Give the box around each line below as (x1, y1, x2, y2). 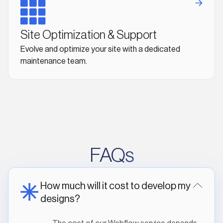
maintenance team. (20, 57, 87, 65)
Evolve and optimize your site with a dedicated (20, 45, 180, 53)
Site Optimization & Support (20, 29, 157, 41)
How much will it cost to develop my (40, 181, 191, 191)
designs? (40, 194, 80, 204)
